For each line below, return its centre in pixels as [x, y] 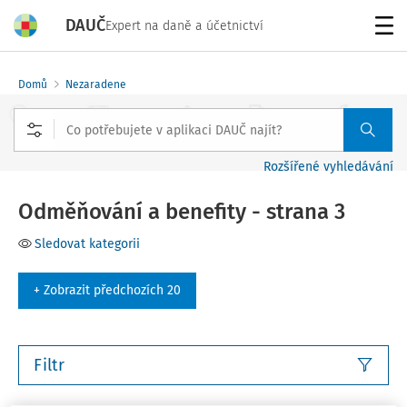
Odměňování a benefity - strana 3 [182, 212]
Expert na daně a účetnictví [184, 25]
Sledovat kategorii [87, 244]
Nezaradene [96, 84]
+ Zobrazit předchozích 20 [107, 290]
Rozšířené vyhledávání [328, 167]
